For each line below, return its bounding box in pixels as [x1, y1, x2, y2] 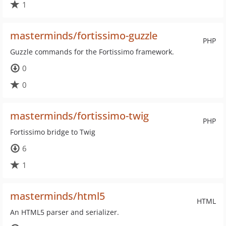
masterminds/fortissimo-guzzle [10, 29, 157, 42]
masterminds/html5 [10, 189, 105, 203]
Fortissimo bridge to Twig [10, 127, 95, 137]
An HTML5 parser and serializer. [10, 207, 119, 217]
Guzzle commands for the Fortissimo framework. [10, 47, 174, 56]
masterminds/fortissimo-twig [10, 109, 149, 123]
